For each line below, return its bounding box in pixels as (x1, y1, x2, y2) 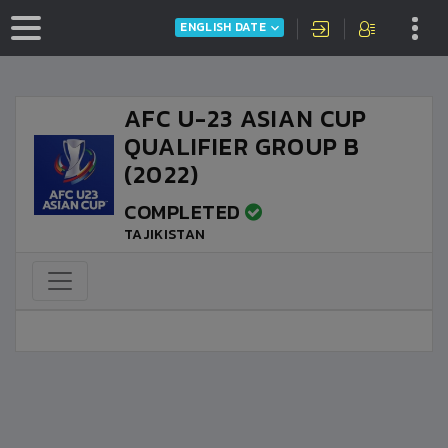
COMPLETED (124, 197, 245, 227)
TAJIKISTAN (124, 224, 206, 245)
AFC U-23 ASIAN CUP (124, 101, 368, 136)
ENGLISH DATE (180, 18, 266, 37)
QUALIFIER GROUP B (124, 129, 361, 164)
